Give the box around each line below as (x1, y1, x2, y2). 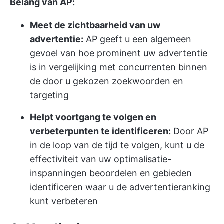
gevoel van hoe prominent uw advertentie (30, 48, 207, 58)
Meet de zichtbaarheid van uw (30, 20, 160, 30)
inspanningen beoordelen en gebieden (30, 168, 192, 178)
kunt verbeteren (30, 196, 98, 206)
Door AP (171, 126, 208, 136)
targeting (30, 90, 69, 100)
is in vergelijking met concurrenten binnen (30, 62, 207, 72)
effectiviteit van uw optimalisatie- (30, 154, 171, 164)
